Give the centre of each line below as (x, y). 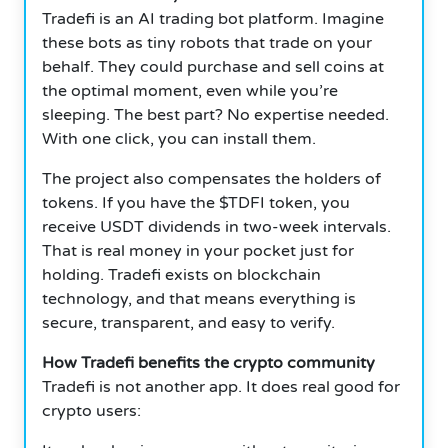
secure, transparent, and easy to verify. (188, 322)
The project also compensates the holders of (211, 178)
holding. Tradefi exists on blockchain (181, 274)
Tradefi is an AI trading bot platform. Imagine (213, 18)
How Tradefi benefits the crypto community (208, 362)
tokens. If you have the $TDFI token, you (196, 202)
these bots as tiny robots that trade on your (207, 42)
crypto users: (91, 410)
